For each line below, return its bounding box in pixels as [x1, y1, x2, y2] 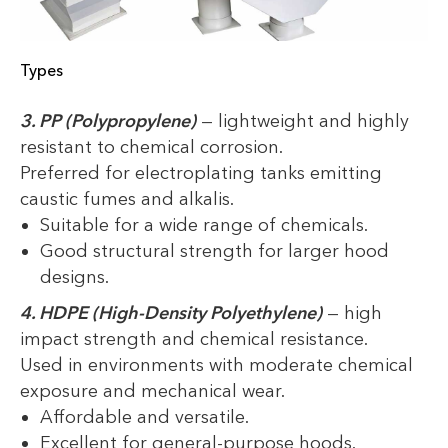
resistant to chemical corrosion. [20, 136, 283, 159]
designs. [40, 266, 109, 289]
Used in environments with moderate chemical [20, 354, 413, 377]
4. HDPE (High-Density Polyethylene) [20, 302, 322, 325]
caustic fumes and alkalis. [20, 188, 234, 211]
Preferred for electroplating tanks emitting [20, 162, 382, 185]
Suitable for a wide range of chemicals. [40, 214, 368, 237]
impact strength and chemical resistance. [20, 328, 368, 351]
